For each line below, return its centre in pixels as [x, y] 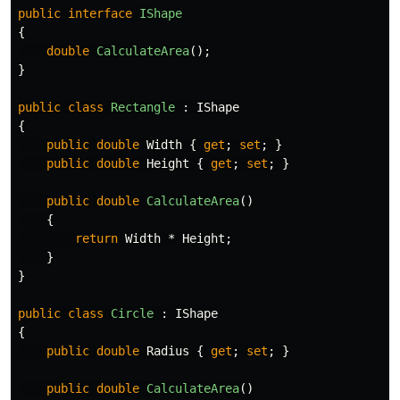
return [96, 238]
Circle [132, 313]
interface [100, 13]
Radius [168, 351]
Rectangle [143, 107]
